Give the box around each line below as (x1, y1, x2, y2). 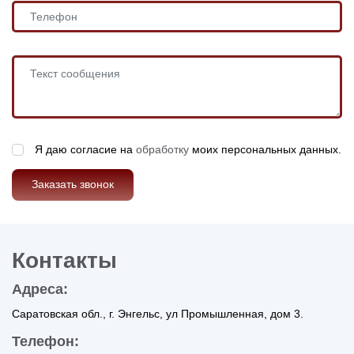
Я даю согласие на (35, 142, 136, 156)
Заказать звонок (32, 178, 114, 190)
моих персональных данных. (189, 142, 341, 156)
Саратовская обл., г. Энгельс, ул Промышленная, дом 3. (12, 307, 303, 320)
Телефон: (12, 333, 79, 349)
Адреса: (12, 281, 68, 297)
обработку (136, 142, 189, 156)
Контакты (12, 247, 117, 273)
